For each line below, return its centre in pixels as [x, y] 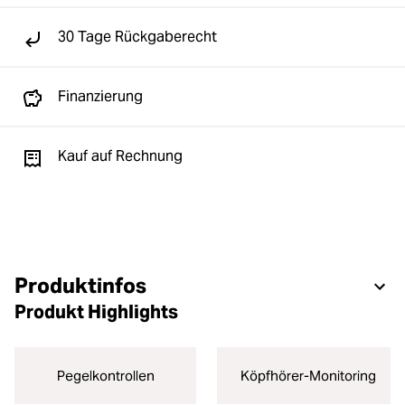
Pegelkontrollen [105, 376]
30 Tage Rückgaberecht [137, 37]
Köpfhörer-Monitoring [308, 376]
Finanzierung [100, 96]
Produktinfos [80, 286]
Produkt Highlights [96, 312]
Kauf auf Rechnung [120, 156]
